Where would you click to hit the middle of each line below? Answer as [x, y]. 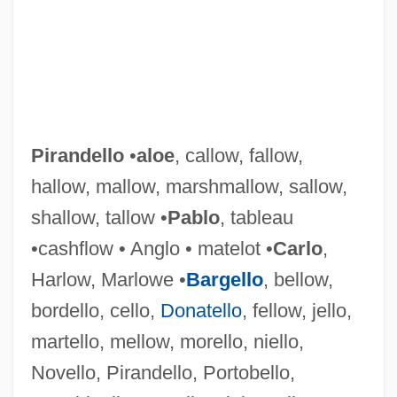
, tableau [256, 217]
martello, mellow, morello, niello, [167, 341]
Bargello [224, 279]
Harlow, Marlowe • [108, 279]
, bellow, [298, 279]
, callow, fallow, [238, 155]
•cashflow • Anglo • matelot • [152, 248]
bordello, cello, [95, 310]
